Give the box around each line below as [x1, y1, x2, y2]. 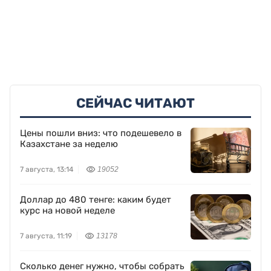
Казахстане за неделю [20, 139, 118, 150]
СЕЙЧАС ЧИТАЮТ [76, 95, 195, 112]
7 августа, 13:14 [20, 165, 73, 174]
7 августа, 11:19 [20, 232, 72, 241]
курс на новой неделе [20, 205, 115, 217]
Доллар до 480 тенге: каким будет [20, 194, 171, 206]
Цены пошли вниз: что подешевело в [20, 128, 181, 139]
